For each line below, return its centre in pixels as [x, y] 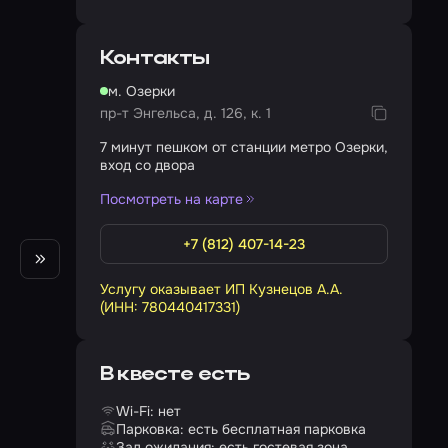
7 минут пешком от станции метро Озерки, [244, 147]
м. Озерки [141, 91]
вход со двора [147, 165]
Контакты [155, 59]
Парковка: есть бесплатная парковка [241, 429]
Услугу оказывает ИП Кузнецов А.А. [221, 289]
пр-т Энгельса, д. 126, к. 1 [185, 113]
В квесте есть [175, 375]
